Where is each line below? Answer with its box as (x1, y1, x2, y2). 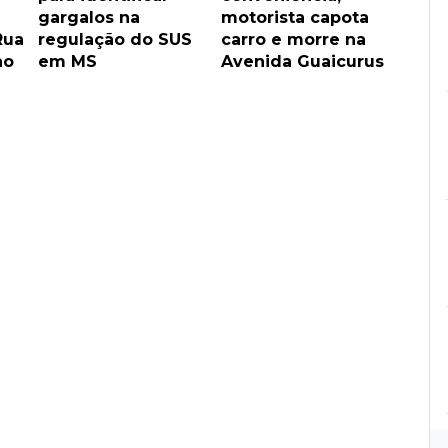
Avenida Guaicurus (220, 51, 384, 71)
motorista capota (220, 7, 369, 27)
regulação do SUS (38, 29, 192, 49)
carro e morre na (220, 29, 366, 49)
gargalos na (38, 7, 140, 27)
